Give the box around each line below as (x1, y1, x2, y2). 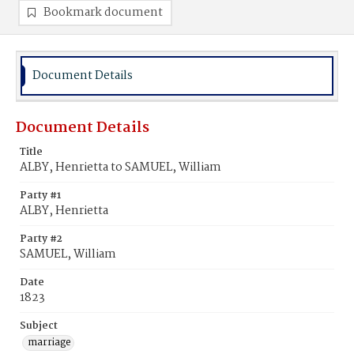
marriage (28, 334, 71, 351)
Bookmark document (43, 3, 163, 22)
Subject (20, 318, 58, 334)
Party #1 (20, 187, 61, 204)
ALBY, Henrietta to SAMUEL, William (20, 158, 221, 177)
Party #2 (20, 231, 62, 247)
